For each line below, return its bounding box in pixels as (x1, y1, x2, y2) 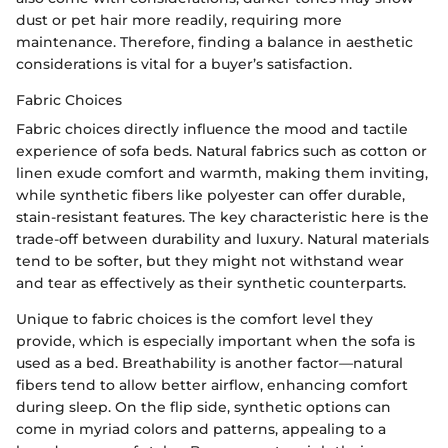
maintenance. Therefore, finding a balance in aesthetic (16, 33, 413, 52)
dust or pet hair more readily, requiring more (16, 11, 342, 30)
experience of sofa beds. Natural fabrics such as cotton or (16, 142, 427, 161)
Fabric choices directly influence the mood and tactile (16, 120, 408, 139)
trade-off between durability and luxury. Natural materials (16, 230, 429, 249)
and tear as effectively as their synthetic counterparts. (16, 274, 406, 293)
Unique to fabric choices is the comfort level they (16, 310, 373, 329)
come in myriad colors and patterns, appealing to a (16, 420, 386, 439)
